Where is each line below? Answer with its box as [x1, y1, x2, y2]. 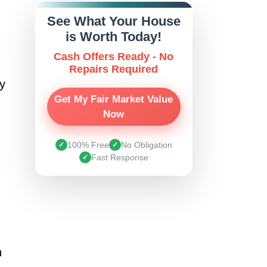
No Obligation [120, 139, 172, 150]
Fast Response [91, 152, 148, 162]
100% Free [67, 139, 109, 150]
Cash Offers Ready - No [54, 50, 174, 63]
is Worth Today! [66, 29, 162, 44]
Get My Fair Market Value [54, 93, 173, 105]
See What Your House [47, 13, 181, 29]
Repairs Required [69, 63, 159, 75]
